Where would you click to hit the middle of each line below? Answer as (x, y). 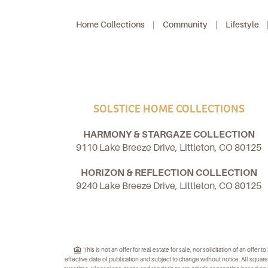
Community (185, 25)
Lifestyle (242, 25)
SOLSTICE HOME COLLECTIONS (169, 109)
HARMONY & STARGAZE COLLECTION (169, 134)
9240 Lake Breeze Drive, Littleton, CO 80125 (169, 186)
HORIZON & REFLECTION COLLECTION (169, 173)
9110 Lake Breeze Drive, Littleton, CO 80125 (169, 147)
